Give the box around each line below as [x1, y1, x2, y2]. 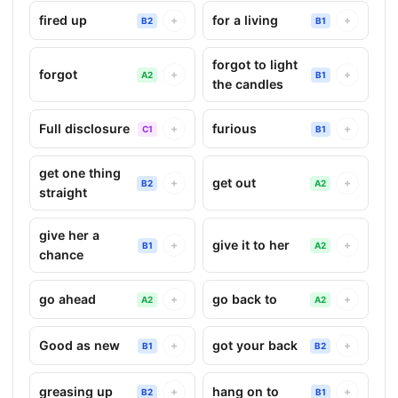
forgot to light [212, 57, 298, 72]
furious [212, 121, 257, 136]
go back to [212, 291, 277, 306]
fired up [39, 12, 87, 28]
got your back [212, 338, 298, 353]
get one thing [39, 165, 121, 180]
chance [39, 247, 84, 262]
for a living [212, 12, 278, 28]
